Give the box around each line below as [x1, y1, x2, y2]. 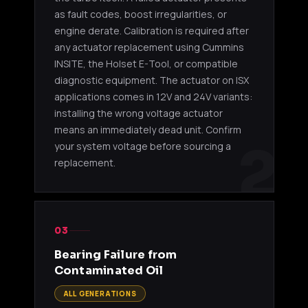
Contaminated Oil [54, 263, 164, 278]
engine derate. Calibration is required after [54, 23, 249, 37]
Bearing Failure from [54, 247, 177, 262]
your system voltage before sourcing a [54, 139, 231, 153]
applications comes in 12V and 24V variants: [54, 89, 252, 103]
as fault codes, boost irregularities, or [54, 7, 227, 21]
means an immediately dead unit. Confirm [54, 122, 241, 136]
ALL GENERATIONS [63, 288, 137, 298]
